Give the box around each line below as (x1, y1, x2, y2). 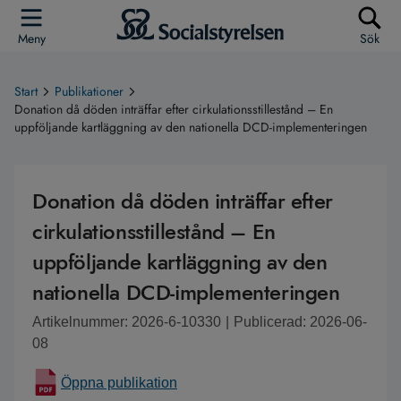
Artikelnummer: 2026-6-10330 (32, 314, 221, 329)
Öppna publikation (61, 375, 177, 390)
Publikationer (55, 82, 124, 100)
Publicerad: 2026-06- (234, 314, 367, 329)
